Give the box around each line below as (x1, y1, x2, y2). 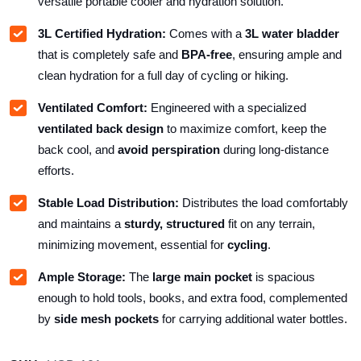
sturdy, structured (124, 216, 225, 230)
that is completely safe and (38, 47, 181, 61)
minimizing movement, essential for (38, 237, 227, 251)
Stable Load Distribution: (38, 195, 179, 210)
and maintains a (38, 216, 124, 230)
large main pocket (152, 269, 252, 284)
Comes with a (166, 26, 245, 40)
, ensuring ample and (232, 47, 342, 61)
